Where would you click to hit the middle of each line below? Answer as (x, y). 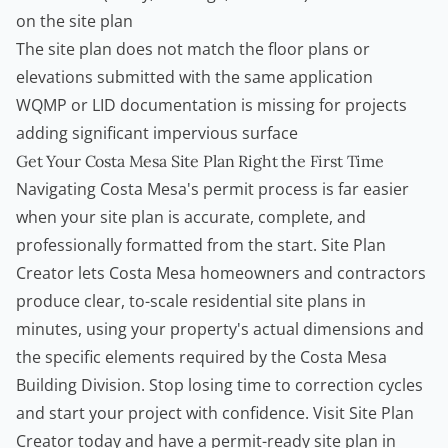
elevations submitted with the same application (194, 77)
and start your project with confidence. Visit (182, 413)
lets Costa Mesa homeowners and (205, 273)
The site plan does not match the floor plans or (193, 49)
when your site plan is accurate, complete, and (191, 217)
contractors (381, 273)
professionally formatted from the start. (168, 245)
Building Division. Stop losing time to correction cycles (219, 385)
